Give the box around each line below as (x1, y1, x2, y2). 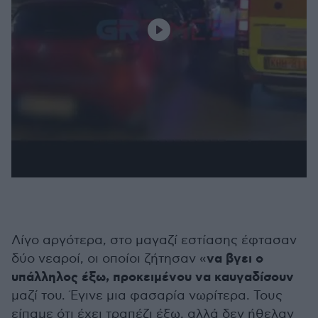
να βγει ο (207, 251, 263, 268)
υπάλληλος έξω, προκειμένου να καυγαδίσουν (11, 269, 294, 286)
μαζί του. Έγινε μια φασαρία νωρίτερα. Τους (11, 288, 283, 303)
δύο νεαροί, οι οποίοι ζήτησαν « (11, 251, 207, 266)
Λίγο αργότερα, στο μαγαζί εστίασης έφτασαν (11, 233, 297, 248)
